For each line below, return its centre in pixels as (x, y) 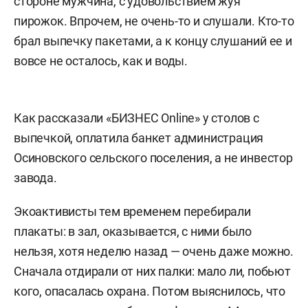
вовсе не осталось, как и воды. (101, 61)
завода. (35, 178)
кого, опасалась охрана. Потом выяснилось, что (150, 291)
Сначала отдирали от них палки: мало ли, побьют (152, 271)
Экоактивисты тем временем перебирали (132, 211)
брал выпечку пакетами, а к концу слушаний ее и (153, 41)
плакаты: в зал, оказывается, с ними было (133, 231)
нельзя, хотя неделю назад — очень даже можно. (154, 251)
